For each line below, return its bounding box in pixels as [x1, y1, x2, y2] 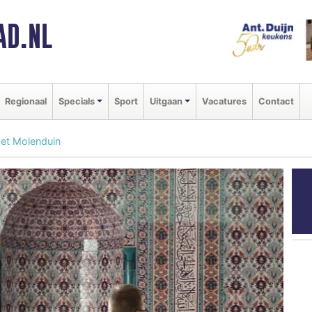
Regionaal [5, 95, 47, 107]
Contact [258, 95, 294, 107]
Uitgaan [149, 95, 182, 107]
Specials [58, 95, 95, 107]
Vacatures [201, 95, 247, 107]
